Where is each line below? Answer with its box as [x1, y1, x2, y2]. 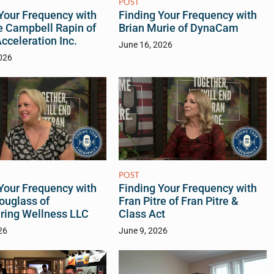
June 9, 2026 [118, 225, 168, 236]
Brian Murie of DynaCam [118, 21, 239, 34]
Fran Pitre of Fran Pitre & [118, 194, 239, 207]
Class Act [118, 207, 165, 220]
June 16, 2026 [118, 39, 172, 50]
